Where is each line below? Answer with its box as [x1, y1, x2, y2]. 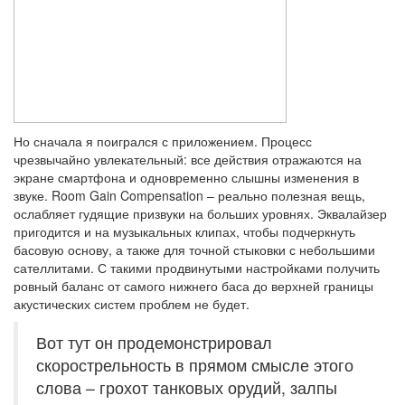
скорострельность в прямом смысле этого [36, 353, 353, 377]
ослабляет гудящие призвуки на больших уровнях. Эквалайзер [14, 204, 387, 223]
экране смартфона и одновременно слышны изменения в [14, 168, 359, 187]
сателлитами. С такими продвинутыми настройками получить [14, 259, 380, 278]
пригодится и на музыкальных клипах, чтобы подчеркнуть [14, 222, 355, 241]
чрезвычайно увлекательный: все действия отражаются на [14, 150, 362, 169]
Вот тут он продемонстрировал [36, 331, 272, 354]
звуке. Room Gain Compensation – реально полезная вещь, [14, 186, 365, 205]
